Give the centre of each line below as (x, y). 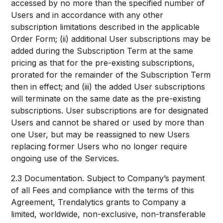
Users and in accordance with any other (87, 15)
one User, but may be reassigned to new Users (101, 134)
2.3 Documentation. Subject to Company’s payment (108, 178)
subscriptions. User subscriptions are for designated (110, 111)
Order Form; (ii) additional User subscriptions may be (111, 39)
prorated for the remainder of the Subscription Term (111, 75)
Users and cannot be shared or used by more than (108, 122)
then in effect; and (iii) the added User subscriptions (108, 87)
